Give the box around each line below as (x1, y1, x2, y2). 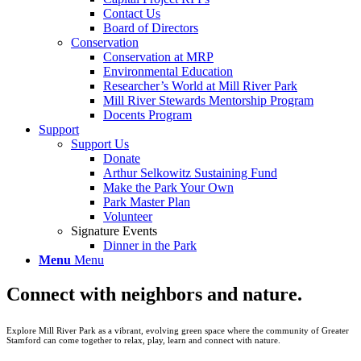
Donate (103, 151, 140, 165)
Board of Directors (103, 21, 198, 35)
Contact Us (103, 6, 160, 20)
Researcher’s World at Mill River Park (103, 79, 297, 93)
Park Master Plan (103, 195, 190, 209)
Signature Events (71, 224, 157, 238)
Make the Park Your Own (103, 180, 234, 194)
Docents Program (103, 108, 192, 122)
